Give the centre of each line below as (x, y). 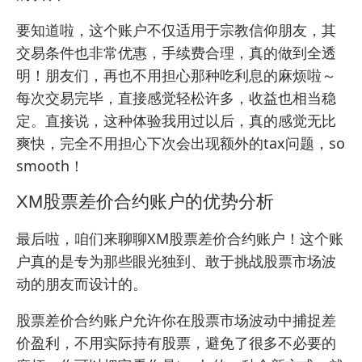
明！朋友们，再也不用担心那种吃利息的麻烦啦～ (176, 76)
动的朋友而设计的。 (82, 284)
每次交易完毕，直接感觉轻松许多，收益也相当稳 (176, 98)
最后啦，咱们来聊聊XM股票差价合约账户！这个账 (180, 239)
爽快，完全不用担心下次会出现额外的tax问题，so (181, 143)
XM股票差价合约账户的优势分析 (145, 202)
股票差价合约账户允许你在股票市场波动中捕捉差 (176, 320)
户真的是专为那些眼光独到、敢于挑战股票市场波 (176, 261)
